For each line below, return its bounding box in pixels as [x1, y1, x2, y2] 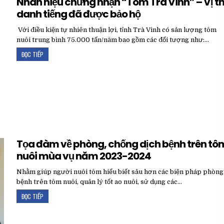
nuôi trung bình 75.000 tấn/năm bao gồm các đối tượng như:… [16, 36, 209, 44]
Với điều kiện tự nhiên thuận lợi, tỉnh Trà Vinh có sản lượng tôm [16, 26, 217, 34]
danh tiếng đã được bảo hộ [16, 7, 141, 21]
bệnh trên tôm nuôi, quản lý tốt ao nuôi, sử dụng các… [16, 178, 182, 186]
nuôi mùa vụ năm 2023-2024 [16, 149, 151, 163]
